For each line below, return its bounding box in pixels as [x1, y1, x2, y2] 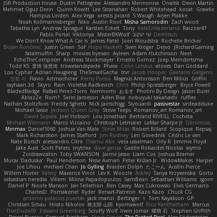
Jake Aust [15, 144, 38, 151]
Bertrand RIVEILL [129, 112, 170, 120]
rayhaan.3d [6, 81, 34, 88]
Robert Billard [132, 125, 167, 132]
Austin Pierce [168, 163, 200, 170]
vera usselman [118, 138, 153, 145]
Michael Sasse [15, 106, 48, 113]
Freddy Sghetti [51, 100, 87, 107]
